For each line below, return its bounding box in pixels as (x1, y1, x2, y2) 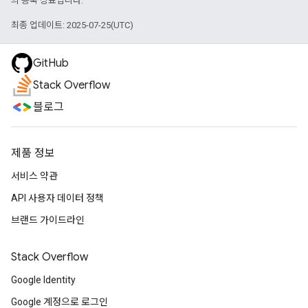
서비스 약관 (11, 170, 58, 181)
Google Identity (11, 274, 76, 285)
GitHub (33, 56, 69, 70)
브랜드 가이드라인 (11, 214, 85, 225)
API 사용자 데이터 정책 (11, 192, 104, 203)
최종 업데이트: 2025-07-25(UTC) (11, 19, 133, 30)
